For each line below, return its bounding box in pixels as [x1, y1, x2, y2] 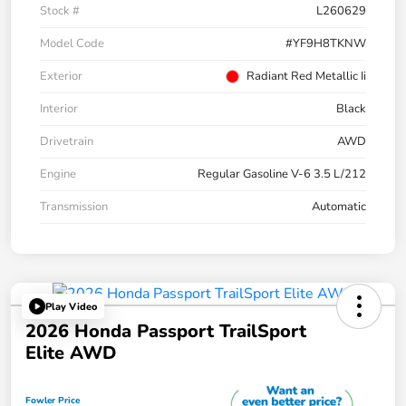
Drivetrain [40, 133, 93, 150]
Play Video [45, 299, 97, 314]
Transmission [40, 198, 108, 216]
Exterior [40, 68, 82, 85]
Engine [40, 166, 76, 183]
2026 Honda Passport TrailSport [25, 319, 306, 344]
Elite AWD [25, 341, 116, 366]
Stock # [40, 3, 80, 20]
